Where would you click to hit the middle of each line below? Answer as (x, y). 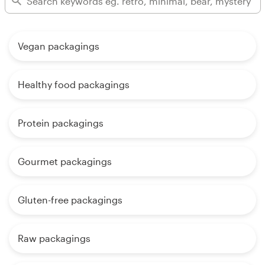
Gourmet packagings (65, 161)
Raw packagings (54, 238)
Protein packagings (61, 123)
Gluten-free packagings (70, 200)
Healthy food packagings (74, 85)
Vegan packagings (59, 46)
